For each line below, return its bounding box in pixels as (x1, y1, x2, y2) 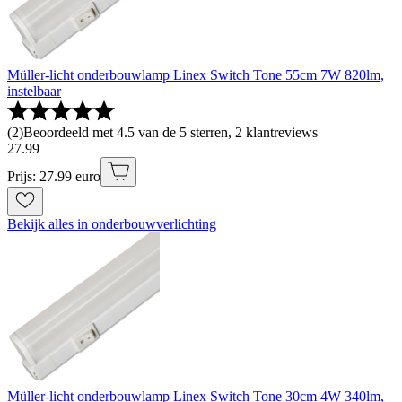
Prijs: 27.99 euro (7, 169, 100, 185)
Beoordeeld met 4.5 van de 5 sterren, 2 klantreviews (23, 125, 318, 141)
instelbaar (7, 83, 61, 100)
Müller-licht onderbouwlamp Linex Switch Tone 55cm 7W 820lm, (7, 67, 384, 83)
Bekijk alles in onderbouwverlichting (7, 216, 216, 232)
